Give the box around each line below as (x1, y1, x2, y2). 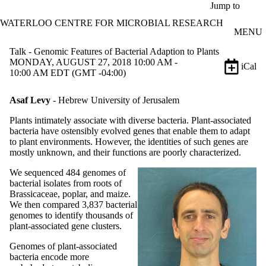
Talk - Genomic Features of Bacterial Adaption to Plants (9, 46, 219, 56)
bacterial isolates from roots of (9, 178, 122, 188)
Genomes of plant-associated (9, 240, 117, 251)
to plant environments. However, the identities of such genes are (9, 136, 248, 147)
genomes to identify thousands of (9, 210, 133, 220)
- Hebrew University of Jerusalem (50, 94, 179, 105)
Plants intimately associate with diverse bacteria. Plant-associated (9, 115, 251, 125)
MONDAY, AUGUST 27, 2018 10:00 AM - (9, 56, 178, 67)
